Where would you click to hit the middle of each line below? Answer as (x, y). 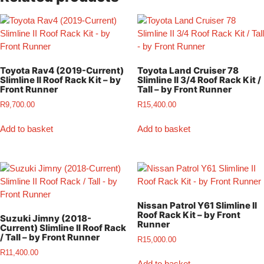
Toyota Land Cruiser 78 (188, 71)
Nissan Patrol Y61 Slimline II (197, 206)
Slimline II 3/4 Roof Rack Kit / (199, 80)
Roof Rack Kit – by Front (189, 215)
